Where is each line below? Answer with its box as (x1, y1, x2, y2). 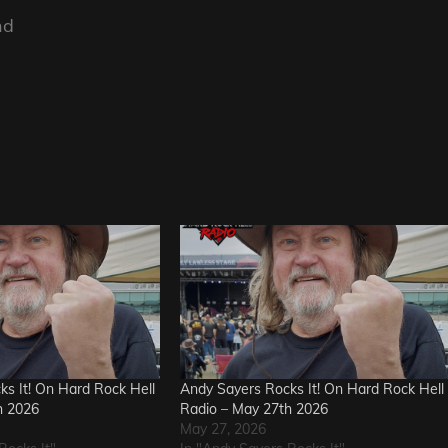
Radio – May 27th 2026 (180, 399, 328, 418)
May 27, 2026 (180, 419, 266, 438)
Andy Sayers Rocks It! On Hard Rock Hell (180, 379, 444, 398)
